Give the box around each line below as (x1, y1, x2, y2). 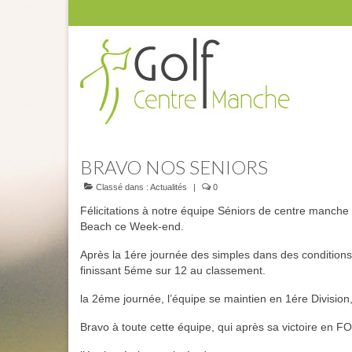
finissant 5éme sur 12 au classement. (80, 264, 266, 277)
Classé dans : (93, 182, 150, 192)
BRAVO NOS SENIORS (80, 156, 268, 178)
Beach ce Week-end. (80, 220, 184, 233)
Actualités (150, 182, 187, 192)
